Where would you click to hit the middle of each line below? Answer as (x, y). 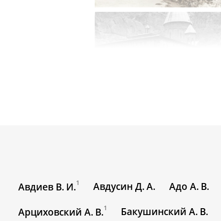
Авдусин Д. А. (125, 186)
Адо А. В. (189, 186)
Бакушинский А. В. (165, 212)
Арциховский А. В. (61, 212)
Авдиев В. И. (47, 187)
